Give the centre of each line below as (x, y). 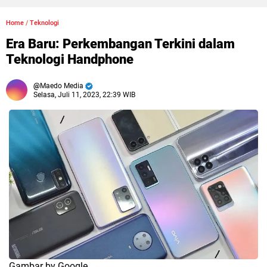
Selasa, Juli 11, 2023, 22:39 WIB (84, 95)
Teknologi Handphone (70, 60)
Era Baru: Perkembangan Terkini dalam (120, 44)
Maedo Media (62, 86)
